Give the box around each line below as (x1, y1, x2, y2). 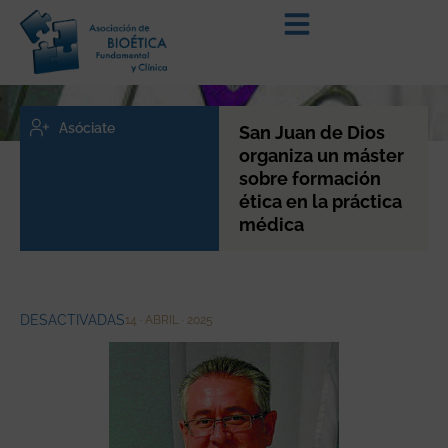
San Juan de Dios (238, 121, 385, 143)
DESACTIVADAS (20, 311, 125, 328)
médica (238, 213, 304, 235)
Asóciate (58, 119, 115, 136)
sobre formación (238, 167, 381, 189)
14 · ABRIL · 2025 (125, 312, 213, 327)
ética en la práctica (238, 190, 402, 212)
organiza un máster (238, 144, 404, 166)
